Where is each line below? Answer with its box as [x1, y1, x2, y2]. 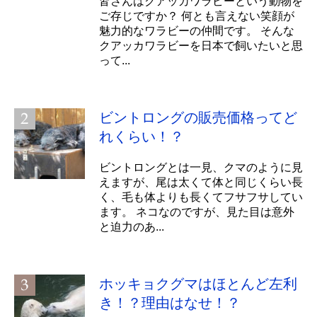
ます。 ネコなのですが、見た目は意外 [99, 205, 294, 218]
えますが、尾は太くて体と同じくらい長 [99, 175, 303, 188]
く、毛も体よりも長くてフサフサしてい [99, 190, 303, 203]
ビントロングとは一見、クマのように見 [99, 161, 303, 173]
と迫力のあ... [99, 220, 164, 233]
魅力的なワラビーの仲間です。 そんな [99, 24, 294, 37]
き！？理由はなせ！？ [99, 294, 241, 311]
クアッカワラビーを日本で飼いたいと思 [99, 39, 303, 52]
